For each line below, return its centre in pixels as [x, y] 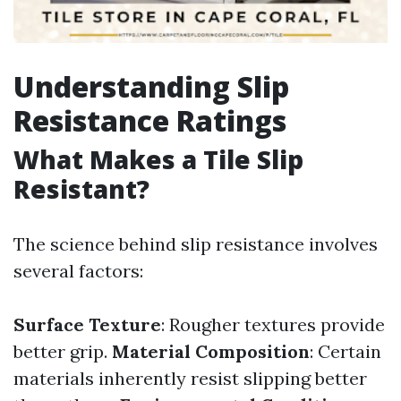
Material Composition [211, 351]
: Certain [346, 351]
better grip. [63, 351]
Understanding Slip [151, 86]
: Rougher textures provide [273, 324]
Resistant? [81, 189]
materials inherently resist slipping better [190, 378]
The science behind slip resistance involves [196, 244]
